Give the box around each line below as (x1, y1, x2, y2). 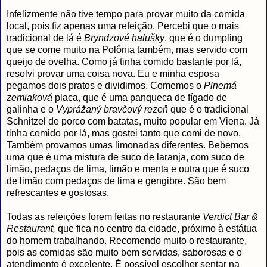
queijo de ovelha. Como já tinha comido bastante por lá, (7, 56, 241, 67)
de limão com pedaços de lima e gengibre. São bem (7, 175, 226, 186)
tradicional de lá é (7, 32, 84, 43)
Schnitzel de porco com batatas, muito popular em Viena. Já (7, 116, 259, 126)
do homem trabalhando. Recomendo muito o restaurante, (7, 235, 247, 246)
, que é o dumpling (164, 32, 243, 43)
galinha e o (7, 104, 56, 114)
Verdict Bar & (203, 211, 258, 222)
